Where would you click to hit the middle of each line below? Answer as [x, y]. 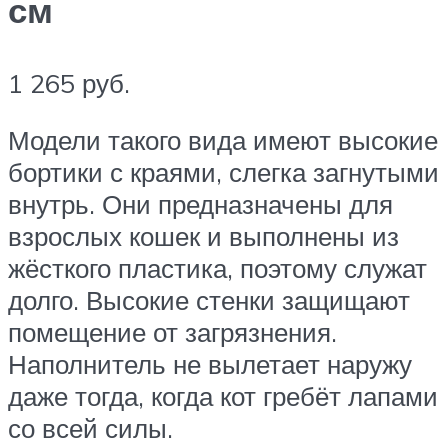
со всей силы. [90, 428]
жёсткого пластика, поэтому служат [217, 268]
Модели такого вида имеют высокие [223, 140]
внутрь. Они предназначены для [200, 204]
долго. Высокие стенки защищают [209, 300]
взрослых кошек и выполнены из [203, 236]
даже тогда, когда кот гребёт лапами [223, 396]
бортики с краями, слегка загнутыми [223, 172]
